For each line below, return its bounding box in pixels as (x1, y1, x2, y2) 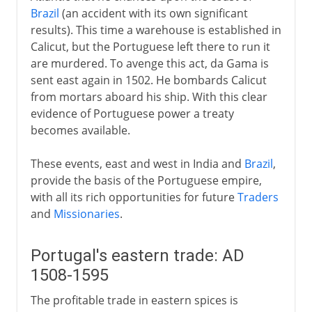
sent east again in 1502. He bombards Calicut (30, 72, 267, 88)
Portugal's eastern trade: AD (30, 245, 244, 265)
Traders (237, 189, 279, 205)
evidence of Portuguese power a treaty (30, 105, 234, 121)
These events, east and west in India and (30, 155, 244, 171)
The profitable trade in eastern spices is (30, 292, 238, 308)
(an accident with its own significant (58, 5, 248, 21)
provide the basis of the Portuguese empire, (30, 172, 262, 188)
